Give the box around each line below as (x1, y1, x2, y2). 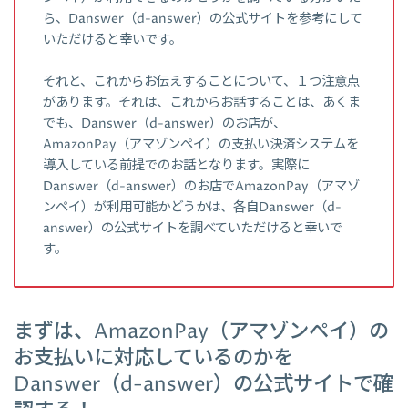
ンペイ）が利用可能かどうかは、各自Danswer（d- (43, 198, 342, 217)
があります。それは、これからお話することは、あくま (43, 93, 361, 112)
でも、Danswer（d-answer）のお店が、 (43, 114, 286, 133)
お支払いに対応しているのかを (14, 344, 293, 372)
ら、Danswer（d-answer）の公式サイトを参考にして (43, 9, 362, 28)
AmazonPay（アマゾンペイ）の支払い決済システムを (43, 135, 359, 154)
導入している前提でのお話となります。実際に (43, 156, 310, 175)
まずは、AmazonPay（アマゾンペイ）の (14, 318, 389, 346)
